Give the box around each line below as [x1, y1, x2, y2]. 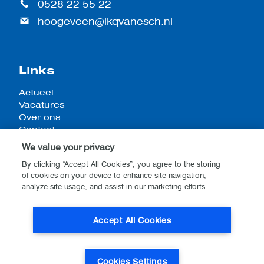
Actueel [19, 87, 54, 98]
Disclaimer [19, 211, 64, 223]
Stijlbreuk [60, 247, 94, 257]
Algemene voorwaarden [19, 175, 120, 187]
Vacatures [19, 100, 65, 110]
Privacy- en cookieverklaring [19, 193, 137, 205]
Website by [19, 247, 60, 257]
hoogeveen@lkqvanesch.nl [37, 15, 173, 28]
